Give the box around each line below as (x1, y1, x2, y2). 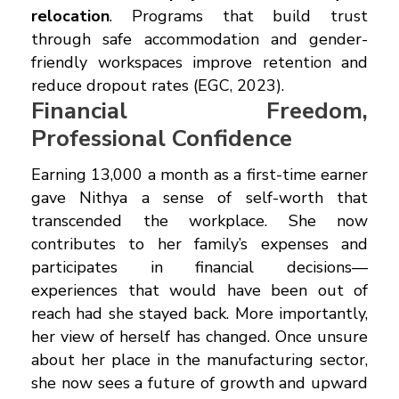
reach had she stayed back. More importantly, (31, 302, 368, 324)
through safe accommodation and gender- (31, 28, 368, 50)
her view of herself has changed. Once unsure (31, 325, 368, 347)
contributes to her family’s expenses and (31, 232, 368, 255)
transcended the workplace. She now (31, 209, 368, 232)
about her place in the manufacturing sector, (31, 348, 368, 370)
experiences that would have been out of (31, 279, 368, 301)
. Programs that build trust (110, 4, 368, 27)
